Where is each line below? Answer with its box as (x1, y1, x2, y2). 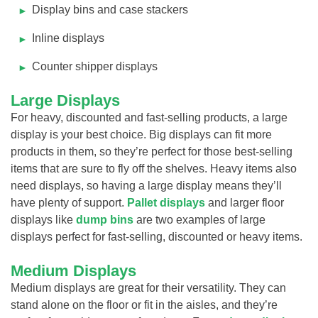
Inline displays (32, 31, 104, 44)
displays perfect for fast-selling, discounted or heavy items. (11, 230, 302, 243)
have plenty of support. (11, 196, 127, 209)
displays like (11, 213, 76, 226)
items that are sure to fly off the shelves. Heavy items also (11, 162, 297, 175)
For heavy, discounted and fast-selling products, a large (11, 111, 287, 124)
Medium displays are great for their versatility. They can (11, 281, 286, 294)
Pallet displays (127, 196, 205, 209)
